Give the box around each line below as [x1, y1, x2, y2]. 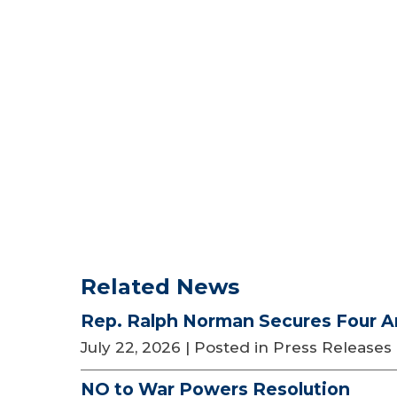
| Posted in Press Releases [185, 338, 392, 356]
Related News [81, 274, 239, 300]
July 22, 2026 [81, 338, 181, 356]
